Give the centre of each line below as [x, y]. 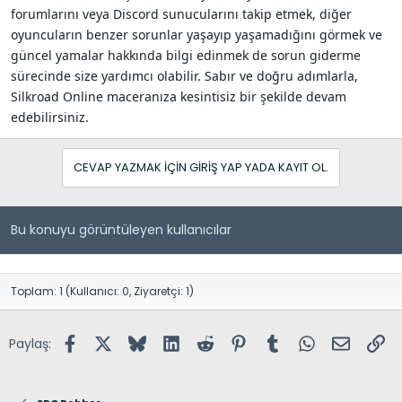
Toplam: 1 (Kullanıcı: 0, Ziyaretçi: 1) [102, 291]
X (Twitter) [146, 341]
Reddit [233, 341]
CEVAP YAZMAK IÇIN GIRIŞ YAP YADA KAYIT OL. [201, 167]
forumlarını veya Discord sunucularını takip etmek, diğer [181, 13]
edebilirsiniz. [50, 117]
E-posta [373, 341]
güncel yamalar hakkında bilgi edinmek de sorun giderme [186, 55]
